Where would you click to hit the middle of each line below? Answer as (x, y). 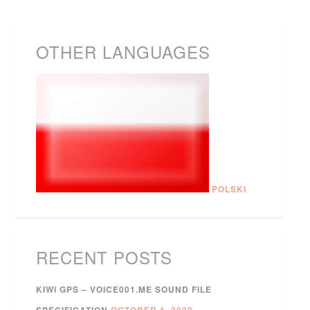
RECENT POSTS (104, 257)
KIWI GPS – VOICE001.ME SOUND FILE (124, 289)
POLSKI (229, 189)
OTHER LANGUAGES (124, 52)
